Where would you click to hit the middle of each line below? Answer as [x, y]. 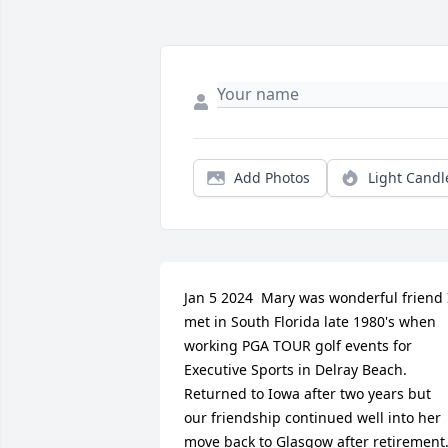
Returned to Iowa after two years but [307, 393]
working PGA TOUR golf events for [298, 345]
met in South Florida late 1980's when [310, 321]
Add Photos [272, 177]
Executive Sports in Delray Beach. [295, 369]
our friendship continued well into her [312, 417]
